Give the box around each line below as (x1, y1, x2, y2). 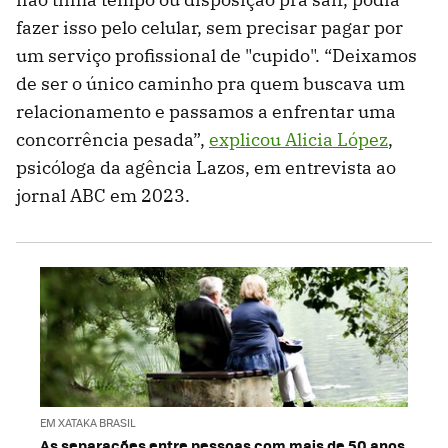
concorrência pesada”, (16, 127, 209, 151)
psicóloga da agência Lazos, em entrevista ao (16, 155, 396, 179)
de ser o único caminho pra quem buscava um (16, 71, 405, 95)
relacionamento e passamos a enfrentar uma (16, 99, 396, 123)
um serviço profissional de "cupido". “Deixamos (16, 43, 417, 67)
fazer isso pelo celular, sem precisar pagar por (16, 15, 403, 39)
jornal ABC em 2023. (16, 183, 190, 207)
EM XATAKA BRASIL (40, 415, 136, 431)
